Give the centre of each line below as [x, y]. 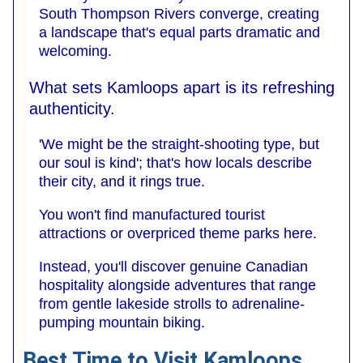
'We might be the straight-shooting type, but [179, 144]
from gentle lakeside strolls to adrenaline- [172, 303]
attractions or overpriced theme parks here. [178, 233]
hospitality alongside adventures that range [177, 285]
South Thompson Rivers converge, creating [179, 13]
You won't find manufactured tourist [152, 214]
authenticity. [72, 108]
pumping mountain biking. [122, 322]
